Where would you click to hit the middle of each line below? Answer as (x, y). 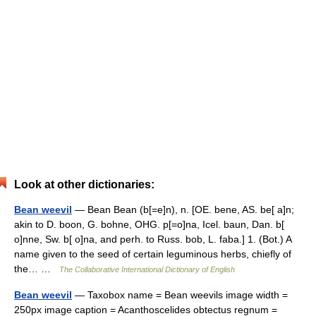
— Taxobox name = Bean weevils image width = (180, 295)
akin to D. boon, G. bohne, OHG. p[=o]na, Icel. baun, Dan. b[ (149, 224)
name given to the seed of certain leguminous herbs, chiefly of (153, 254)
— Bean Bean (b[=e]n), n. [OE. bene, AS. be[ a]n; (183, 209)
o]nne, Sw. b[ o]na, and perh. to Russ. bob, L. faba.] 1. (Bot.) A (153, 239)
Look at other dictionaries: (84, 184)
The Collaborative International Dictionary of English (147, 269)
